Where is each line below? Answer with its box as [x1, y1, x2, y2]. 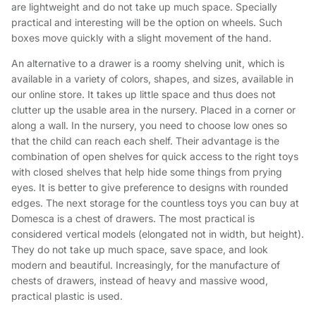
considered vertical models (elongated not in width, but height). [11, 228, 304, 241]
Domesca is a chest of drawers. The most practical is [11, 212, 255, 225]
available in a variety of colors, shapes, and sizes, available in [11, 73, 293, 85]
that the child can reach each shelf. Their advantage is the [11, 135, 279, 147]
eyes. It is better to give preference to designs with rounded [11, 181, 288, 194]
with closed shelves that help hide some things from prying [11, 166, 282, 178]
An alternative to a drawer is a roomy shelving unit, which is [11, 57, 284, 70]
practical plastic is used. [11, 290, 123, 303]
